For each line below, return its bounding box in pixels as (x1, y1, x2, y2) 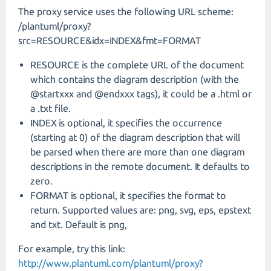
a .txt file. (30, 102, 71, 114)
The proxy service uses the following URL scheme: (18, 5, 233, 17)
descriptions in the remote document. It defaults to (30, 160, 250, 172)
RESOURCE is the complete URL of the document (30, 59, 244, 70)
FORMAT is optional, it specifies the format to (30, 189, 226, 201)
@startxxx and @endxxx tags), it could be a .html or (30, 88, 252, 99)
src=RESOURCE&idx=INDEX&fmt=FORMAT (18, 34, 201, 46)
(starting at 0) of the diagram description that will (30, 131, 240, 143)
